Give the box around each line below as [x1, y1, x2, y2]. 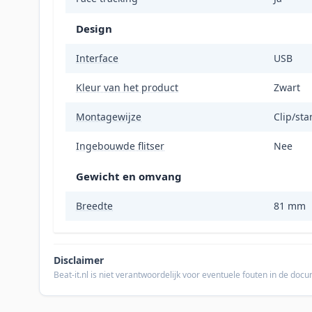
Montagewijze [76, 110, 141, 124]
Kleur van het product [76, 81, 178, 95]
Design [76, 22, 112, 36]
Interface [76, 52, 118, 65]
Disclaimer [54, 253, 104, 267]
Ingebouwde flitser [76, 139, 164, 153]
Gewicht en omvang [76, 169, 182, 184]
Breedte [76, 199, 113, 213]
